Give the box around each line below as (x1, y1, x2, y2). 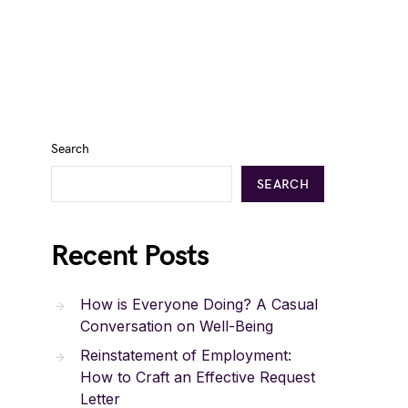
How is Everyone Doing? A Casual (80, 295, 318, 313)
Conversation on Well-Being (80, 317, 273, 335)
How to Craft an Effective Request (80, 368, 315, 386)
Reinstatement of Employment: (80, 346, 291, 364)
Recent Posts (51, 239, 209, 274)
